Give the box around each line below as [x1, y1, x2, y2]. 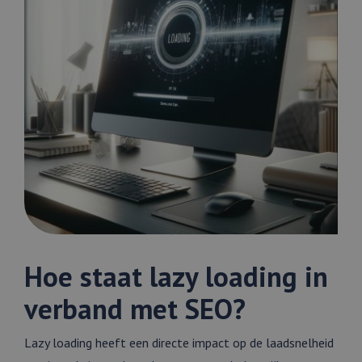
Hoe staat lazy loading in [24, 258, 328, 296]
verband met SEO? [24, 290, 246, 328]
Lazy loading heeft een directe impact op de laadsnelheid [24, 335, 334, 351]
